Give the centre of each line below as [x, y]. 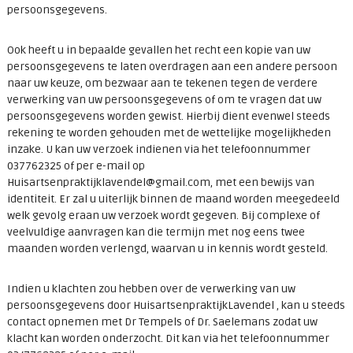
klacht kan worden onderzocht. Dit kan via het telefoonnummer [168, 339]
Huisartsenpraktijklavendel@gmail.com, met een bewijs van [160, 183]
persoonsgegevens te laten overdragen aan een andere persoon [172, 67]
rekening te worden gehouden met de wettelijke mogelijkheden [169, 133]
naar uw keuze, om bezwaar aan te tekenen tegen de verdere [162, 84]
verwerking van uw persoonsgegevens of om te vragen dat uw [164, 100]
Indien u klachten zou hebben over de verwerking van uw [151, 289]
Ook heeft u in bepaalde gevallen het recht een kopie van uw [158, 50]
